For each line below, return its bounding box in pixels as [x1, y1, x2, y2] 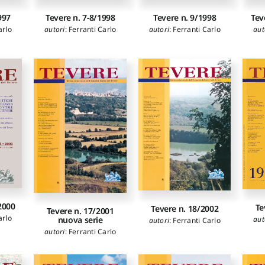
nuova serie [57, 214, 103, 225]
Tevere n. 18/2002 [151, 203, 219, 215]
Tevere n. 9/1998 [153, 11, 216, 23]
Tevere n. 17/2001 [46, 205, 114, 216]
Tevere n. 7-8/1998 [45, 11, 115, 23]
